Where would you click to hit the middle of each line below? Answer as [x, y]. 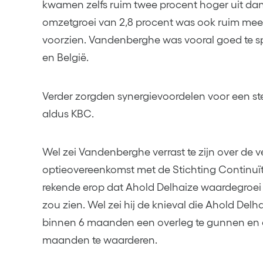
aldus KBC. [68, 114]
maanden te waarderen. [100, 240]
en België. [65, 58]
